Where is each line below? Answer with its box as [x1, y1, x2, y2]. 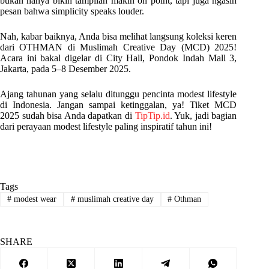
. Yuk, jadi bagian [169, 110, 237, 121]
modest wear [11, 195, 56, 204]
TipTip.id [134, 110, 170, 121]
